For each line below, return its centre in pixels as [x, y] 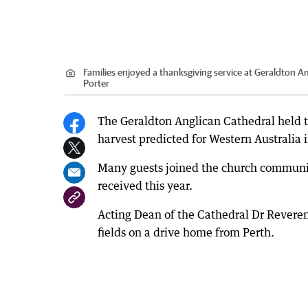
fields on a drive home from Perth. [186, 233]
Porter [96, 84]
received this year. [145, 186]
